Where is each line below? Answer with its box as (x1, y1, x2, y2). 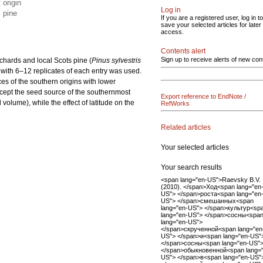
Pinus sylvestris (92, 56, 141, 65)
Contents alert (161, 47, 205, 55)
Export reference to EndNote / (161, 93, 246, 100)
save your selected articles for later (161, 21, 261, 28)
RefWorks (161, 100, 190, 107)
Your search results (161, 163, 222, 171)
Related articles (161, 123, 211, 131)
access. (161, 28, 184, 35)
